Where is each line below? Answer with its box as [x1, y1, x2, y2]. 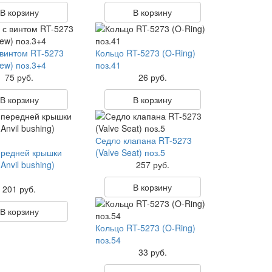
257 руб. [135, 158, 169, 171]
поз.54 [95, 234, 121, 246]
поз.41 [95, 59, 121, 71]
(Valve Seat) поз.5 [95, 146, 165, 158]
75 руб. [5, 71, 34, 83]
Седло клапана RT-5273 [95, 134, 192, 146]
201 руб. [2, 183, 36, 195]
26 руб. [138, 71, 167, 83]
